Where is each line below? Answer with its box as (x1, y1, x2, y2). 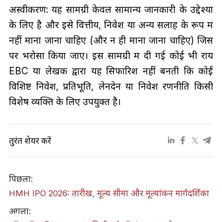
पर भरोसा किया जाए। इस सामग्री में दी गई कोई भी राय (8, 50, 214, 61)
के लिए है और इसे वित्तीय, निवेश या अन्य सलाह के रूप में (8, 19, 214, 31)
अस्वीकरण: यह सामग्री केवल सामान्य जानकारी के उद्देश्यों (8, 3, 214, 15)
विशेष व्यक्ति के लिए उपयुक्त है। (8, 96, 121, 108)
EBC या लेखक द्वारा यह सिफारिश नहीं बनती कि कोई (8, 65, 214, 77)
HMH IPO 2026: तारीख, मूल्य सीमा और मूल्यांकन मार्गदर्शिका (8, 188, 209, 199)
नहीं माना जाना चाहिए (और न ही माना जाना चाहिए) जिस (8, 34, 214, 46)
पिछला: (8, 174, 33, 184)
